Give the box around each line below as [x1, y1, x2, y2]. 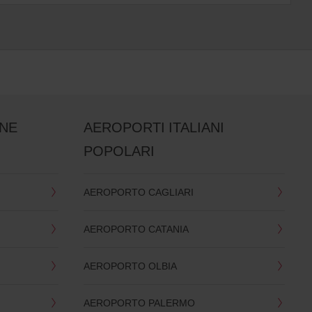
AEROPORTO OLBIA [83, 259, 177, 273]
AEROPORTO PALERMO [83, 296, 195, 310]
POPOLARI [83, 141, 155, 161]
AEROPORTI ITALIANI [83, 118, 224, 137]
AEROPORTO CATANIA [83, 222, 189, 236]
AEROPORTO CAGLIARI [83, 185, 194, 199]
